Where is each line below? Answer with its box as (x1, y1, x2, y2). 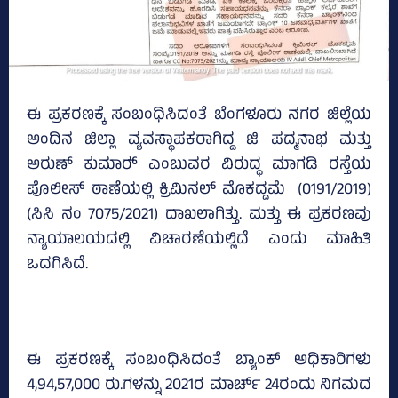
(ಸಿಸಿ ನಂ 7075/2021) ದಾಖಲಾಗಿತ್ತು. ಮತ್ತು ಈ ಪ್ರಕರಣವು (27, 202, 371, 229)
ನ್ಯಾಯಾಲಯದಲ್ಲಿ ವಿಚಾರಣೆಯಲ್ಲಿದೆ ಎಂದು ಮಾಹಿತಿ (27, 227, 371, 254)
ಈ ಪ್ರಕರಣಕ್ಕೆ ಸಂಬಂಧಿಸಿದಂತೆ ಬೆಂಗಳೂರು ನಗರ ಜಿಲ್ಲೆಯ (27, 102, 371, 130)
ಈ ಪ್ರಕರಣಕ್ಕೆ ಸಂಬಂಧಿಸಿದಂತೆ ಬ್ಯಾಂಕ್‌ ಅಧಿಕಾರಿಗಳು (27, 347, 371, 375)
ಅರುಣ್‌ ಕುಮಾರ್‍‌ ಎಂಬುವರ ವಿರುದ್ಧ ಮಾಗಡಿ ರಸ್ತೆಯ (27, 152, 371, 179)
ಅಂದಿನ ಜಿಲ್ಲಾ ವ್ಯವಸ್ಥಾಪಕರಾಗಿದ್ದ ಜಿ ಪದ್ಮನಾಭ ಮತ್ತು (27, 127, 371, 155)
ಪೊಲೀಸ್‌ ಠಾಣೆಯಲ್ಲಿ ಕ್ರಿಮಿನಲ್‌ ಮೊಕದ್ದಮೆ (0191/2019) (27, 177, 371, 204)
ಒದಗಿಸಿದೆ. (27, 251, 88, 279)
